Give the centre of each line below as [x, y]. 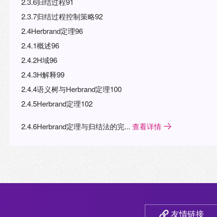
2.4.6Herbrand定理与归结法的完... [77, 126]
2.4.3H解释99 [43, 74]
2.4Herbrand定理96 [52, 31]
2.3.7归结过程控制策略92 [62, 16]
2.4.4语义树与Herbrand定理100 [71, 89]
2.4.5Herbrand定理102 [57, 103]
